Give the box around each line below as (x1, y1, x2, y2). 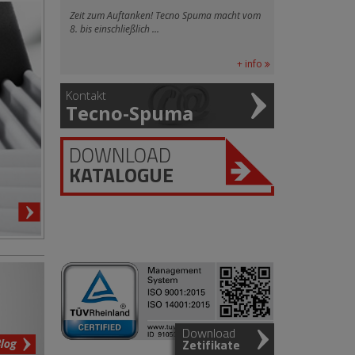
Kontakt (66, 87, 106, 103)
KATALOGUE (69, 160, 174, 190)
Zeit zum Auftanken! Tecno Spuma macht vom (70, 9, 261, 22)
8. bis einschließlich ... (70, 22, 159, 36)
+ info (237, 57, 265, 71)
